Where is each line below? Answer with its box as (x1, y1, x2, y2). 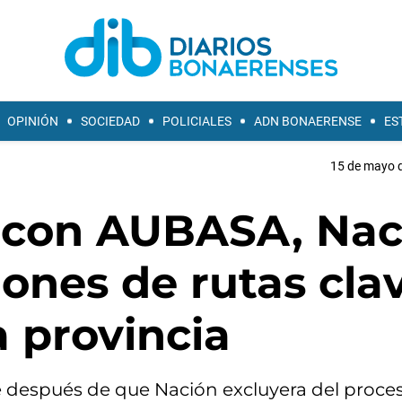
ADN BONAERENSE (254, 114, 362, 128)
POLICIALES (162, 114, 232, 128)
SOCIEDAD (81, 114, 140, 128)
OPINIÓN (7, 114, 58, 128)
